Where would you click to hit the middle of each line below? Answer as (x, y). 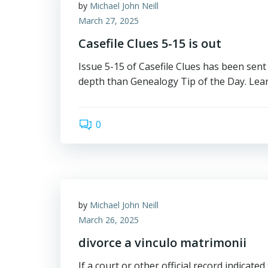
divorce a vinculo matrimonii (162, 243)
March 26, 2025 (109, 220)
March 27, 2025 (109, 21)
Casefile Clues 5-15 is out (150, 43)
